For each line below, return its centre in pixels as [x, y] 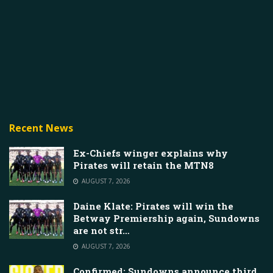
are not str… [101, 230]
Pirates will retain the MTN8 [144, 165]
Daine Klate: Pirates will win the [153, 206]
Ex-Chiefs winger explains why [151, 153]
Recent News [41, 128]
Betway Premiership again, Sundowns [166, 218]
